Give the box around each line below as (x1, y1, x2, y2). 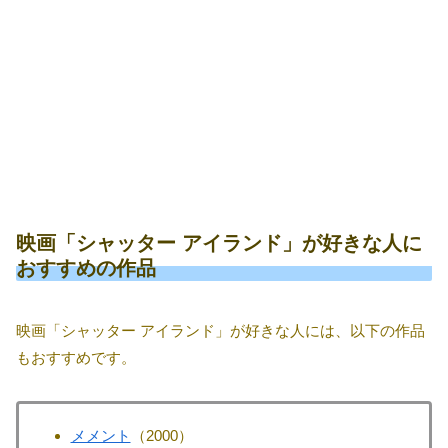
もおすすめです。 (16, 349, 136, 367)
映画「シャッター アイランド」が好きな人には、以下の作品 (16, 322, 425, 340)
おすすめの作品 (16, 257, 156, 280)
